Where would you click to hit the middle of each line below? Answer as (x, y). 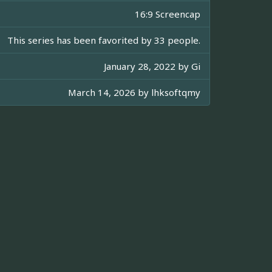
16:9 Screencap (168, 14)
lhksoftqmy (176, 93)
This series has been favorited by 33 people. (104, 40)
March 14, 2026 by (110, 93)
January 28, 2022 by (148, 66)
